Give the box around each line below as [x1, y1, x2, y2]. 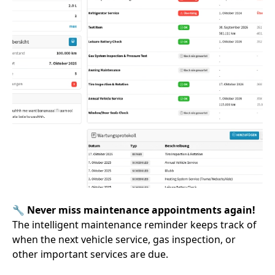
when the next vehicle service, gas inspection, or [12, 233, 236, 246]
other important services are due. [12, 247, 168, 261]
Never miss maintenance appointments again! [27, 203, 255, 217]
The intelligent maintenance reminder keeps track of [12, 218, 257, 231]
